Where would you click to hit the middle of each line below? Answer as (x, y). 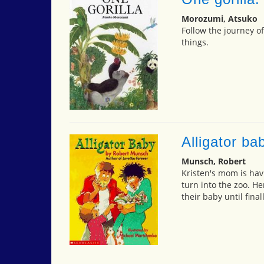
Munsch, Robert (213, 161)
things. (195, 42)
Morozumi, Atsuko (219, 19)
